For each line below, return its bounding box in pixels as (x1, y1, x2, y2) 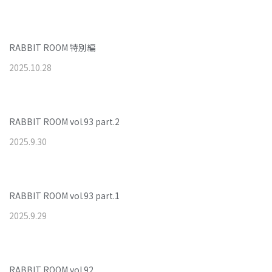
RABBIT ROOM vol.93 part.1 (9, 189, 120, 202)
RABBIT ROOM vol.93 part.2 (9, 115, 120, 127)
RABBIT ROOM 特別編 (9, 41, 95, 53)
